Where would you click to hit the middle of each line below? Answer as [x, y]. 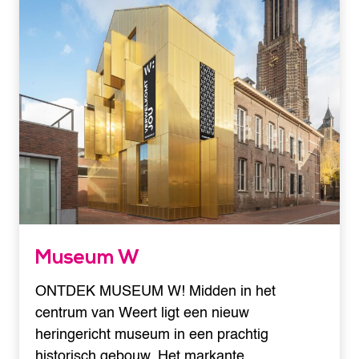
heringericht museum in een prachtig [152, 335]
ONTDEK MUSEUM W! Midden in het [155, 292]
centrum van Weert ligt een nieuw [142, 313]
